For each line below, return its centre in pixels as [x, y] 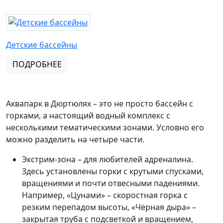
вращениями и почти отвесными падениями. [111, 183]
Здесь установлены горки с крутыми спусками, [113, 171]
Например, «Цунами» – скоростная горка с [105, 195]
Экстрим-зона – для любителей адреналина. [108, 159]
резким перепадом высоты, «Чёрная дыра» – [109, 207]
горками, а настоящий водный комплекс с [88, 115]
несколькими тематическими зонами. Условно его [105, 127]
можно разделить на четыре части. [75, 139]
